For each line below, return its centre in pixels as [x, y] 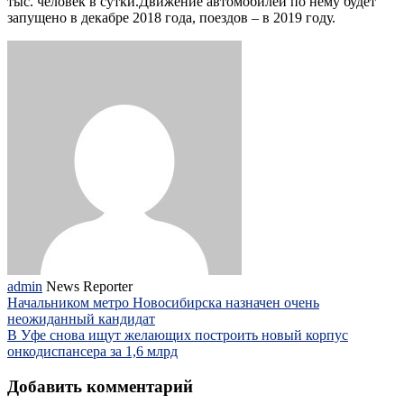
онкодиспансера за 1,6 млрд [92, 351]
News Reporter [89, 286]
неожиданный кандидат [81, 318]
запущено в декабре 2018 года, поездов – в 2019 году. [175, 17]
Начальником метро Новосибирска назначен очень [163, 302]
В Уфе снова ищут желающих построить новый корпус [178, 335]
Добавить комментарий [100, 386]
